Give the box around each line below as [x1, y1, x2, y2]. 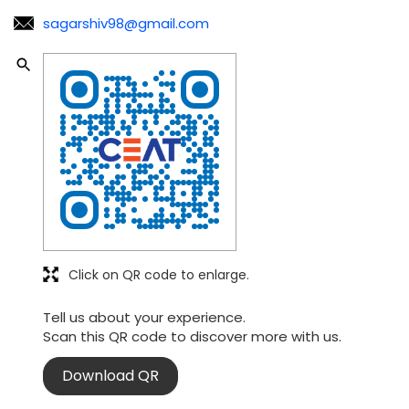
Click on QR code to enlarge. [68, 265, 249, 284]
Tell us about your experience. [43, 307, 246, 327]
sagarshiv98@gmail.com [43, 13, 209, 33]
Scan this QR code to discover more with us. [43, 326, 341, 346]
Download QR [62, 364, 159, 386]
